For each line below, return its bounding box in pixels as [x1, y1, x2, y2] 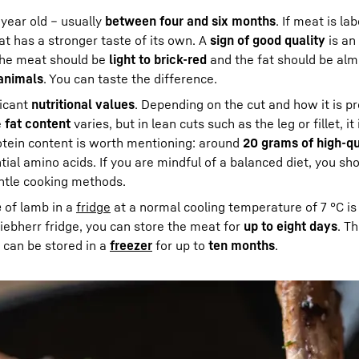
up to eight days [244, 218, 337, 234]
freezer [110, 237, 152, 253]
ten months [208, 237, 275, 253]
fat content [5, 115, 71, 131]
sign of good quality [210, 32, 325, 48]
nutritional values [31, 96, 135, 112]
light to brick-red [109, 51, 207, 67]
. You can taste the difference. [43, 71, 217, 87]
